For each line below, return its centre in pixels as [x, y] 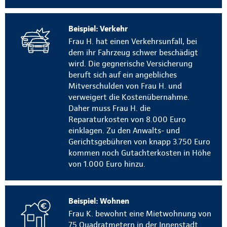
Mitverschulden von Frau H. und [125, 86]
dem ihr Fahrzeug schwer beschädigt [133, 53]
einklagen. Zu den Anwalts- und [124, 131]
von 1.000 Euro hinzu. [107, 164]
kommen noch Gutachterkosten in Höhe [140, 153]
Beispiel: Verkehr [98, 29]
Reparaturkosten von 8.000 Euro [127, 120]
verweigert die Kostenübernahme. [129, 97]
